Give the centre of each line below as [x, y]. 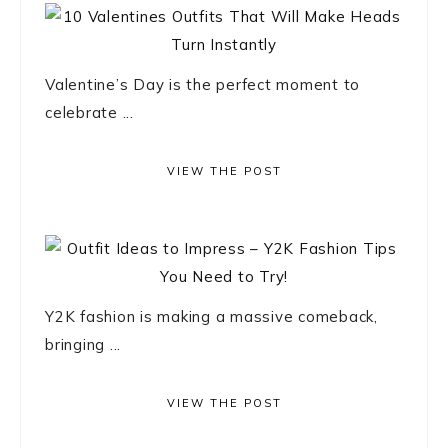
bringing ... [83, 344]
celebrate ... [89, 112]
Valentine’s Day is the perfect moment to [202, 84]
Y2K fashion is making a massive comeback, [211, 316]
